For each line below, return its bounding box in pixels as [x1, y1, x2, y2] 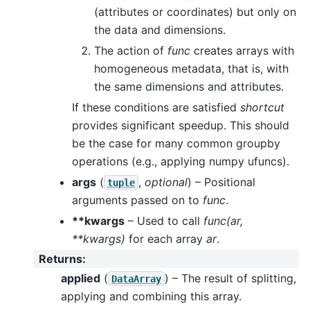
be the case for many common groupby [72, 136, 280, 150]
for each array [125, 231, 206, 246]
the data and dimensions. [94, 22, 226, 37]
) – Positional [188, 174, 255, 189]
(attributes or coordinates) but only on [94, 4, 296, 19]
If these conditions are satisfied [72, 100, 240, 114]
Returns [39, 251, 82, 266]
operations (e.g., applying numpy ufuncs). [72, 154, 289, 168]
